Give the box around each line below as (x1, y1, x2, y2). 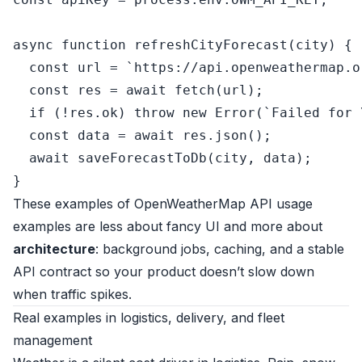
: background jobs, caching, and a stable (95, 241, 344, 257)
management (13, 332, 92, 348)
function (61, 37, 126, 53)
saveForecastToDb (78, 150, 207, 166)
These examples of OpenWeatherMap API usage (13, 196, 313, 212)
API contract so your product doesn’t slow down (13, 263, 314, 280)
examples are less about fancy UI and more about (13, 218, 322, 234)
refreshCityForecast (134, 37, 288, 53)
